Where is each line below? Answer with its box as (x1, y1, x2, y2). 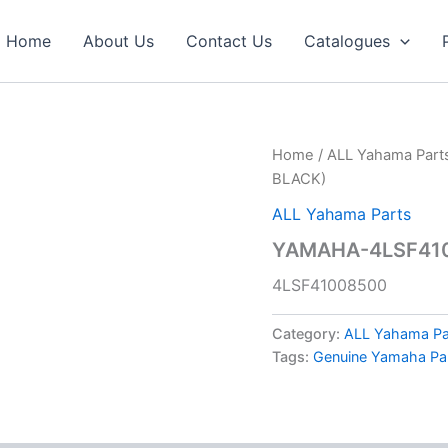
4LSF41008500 (272, 274, 387, 295)
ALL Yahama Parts (272, 203, 411, 224)
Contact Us (186, 31, 273, 51)
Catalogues (304, 31, 391, 51)
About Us (83, 31, 155, 51)
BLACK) (272, 170, 326, 188)
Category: (272, 324, 344, 342)
